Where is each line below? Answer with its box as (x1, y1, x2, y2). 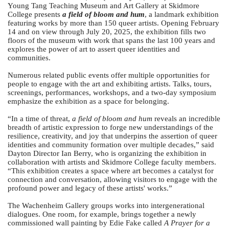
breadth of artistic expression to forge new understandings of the (8, 123, 213, 131)
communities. (8, 53, 51, 62)
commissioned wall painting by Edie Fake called (8, 218, 164, 227)
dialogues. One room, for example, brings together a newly (8, 210, 196, 218)
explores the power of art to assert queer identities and (8, 44, 180, 53)
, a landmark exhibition (145, 10, 219, 18)
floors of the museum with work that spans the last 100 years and (8, 36, 215, 44)
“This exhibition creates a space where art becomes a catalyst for (8, 166, 214, 175)
